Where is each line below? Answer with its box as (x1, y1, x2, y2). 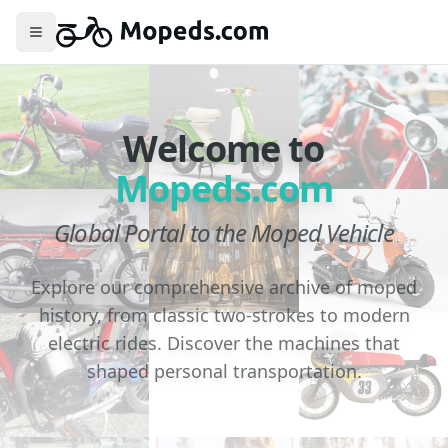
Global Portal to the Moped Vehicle (54, 216, 394, 249)
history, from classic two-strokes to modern (38, 303, 410, 327)
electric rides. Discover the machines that (48, 331, 400, 355)
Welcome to (123, 124, 325, 173)
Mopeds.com (115, 164, 333, 213)
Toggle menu (34, 30, 123, 50)
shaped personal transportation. (86, 359, 362, 383)
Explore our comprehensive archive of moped (31, 275, 417, 299)
